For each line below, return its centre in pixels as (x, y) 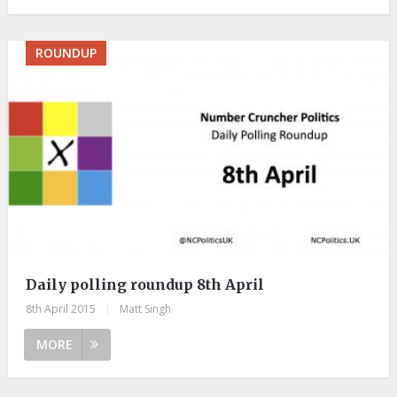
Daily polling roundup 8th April (144, 285)
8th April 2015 (60, 309)
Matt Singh (145, 309)
